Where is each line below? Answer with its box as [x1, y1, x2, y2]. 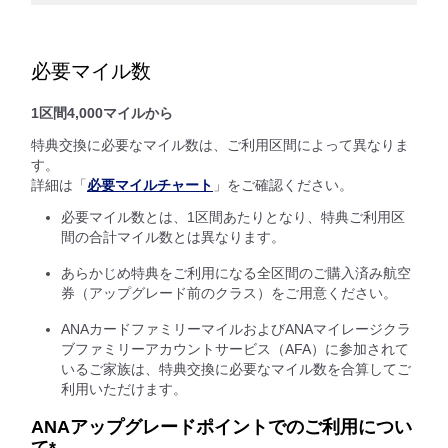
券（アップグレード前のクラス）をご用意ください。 [61, 285, 397, 301]
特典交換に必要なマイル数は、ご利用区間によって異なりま [31, 137, 409, 153]
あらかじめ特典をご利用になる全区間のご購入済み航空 [61, 265, 411, 281]
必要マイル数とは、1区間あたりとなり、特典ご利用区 [61, 209, 405, 225]
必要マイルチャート [87, 177, 213, 193]
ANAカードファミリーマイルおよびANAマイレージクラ [61, 321, 411, 337]
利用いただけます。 [61, 381, 187, 397]
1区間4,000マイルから [31, 105, 173, 121]
